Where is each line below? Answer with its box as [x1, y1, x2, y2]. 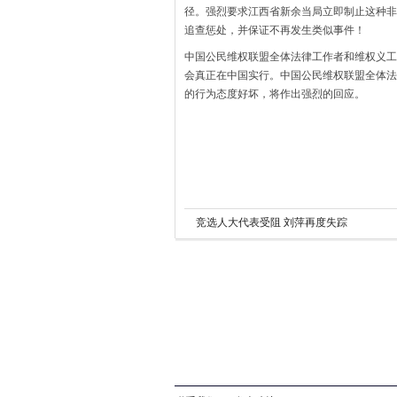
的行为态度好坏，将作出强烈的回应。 [184, 88, 365, 101]
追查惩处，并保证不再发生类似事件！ [184, 23, 365, 36]
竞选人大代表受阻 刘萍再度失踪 [196, 215, 347, 229]
